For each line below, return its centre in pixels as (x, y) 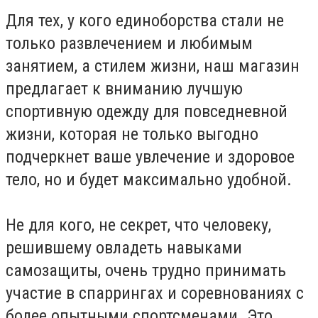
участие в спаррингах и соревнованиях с (155, 294)
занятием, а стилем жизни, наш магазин (153, 66)
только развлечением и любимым (129, 44)
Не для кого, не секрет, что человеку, (138, 225)
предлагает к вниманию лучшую (124, 89)
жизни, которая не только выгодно (132, 135)
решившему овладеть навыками (124, 248)
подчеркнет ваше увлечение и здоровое (150, 157)
